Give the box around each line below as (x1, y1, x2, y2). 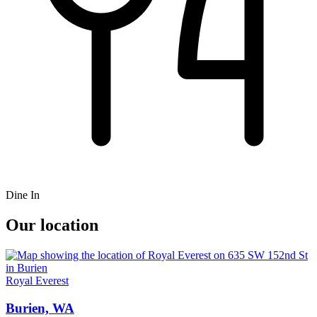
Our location (6, 216, 98, 235)
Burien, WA (6, 300, 74, 316)
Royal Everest (6, 275, 69, 287)
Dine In (6, 189, 40, 202)
